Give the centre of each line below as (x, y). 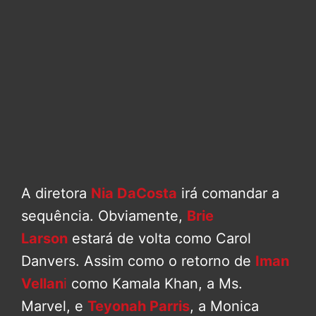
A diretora (56, 194)
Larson (44, 239)
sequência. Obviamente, (104, 216)
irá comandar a (228, 194)
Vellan (42, 284)
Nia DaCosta (134, 194)
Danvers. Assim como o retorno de (138, 261)
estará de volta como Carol (159, 239)
